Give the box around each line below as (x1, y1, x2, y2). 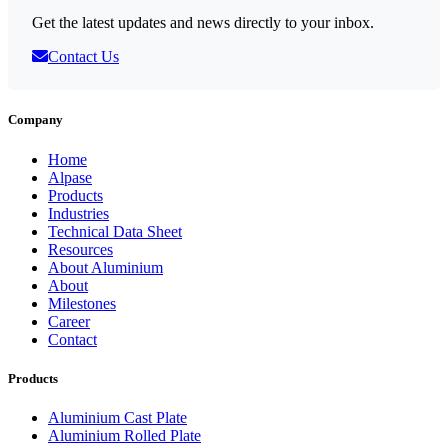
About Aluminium (48, 258, 163, 276)
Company (8, 112, 63, 128)
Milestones (48, 294, 116, 312)
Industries (48, 204, 109, 222)
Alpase (48, 168, 92, 186)
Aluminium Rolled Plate (48, 426, 201, 444)
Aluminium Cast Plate (48, 408, 187, 426)
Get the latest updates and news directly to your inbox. (32, 14, 374, 32)
